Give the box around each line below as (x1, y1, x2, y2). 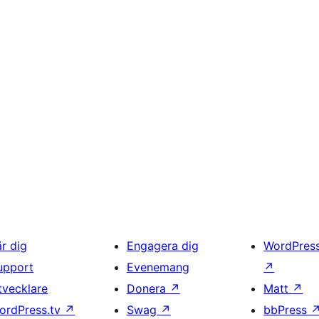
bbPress (263, 303, 311, 318)
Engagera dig (126, 239, 199, 253)
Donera (126, 281, 169, 296)
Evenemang (126, 260, 189, 275)
